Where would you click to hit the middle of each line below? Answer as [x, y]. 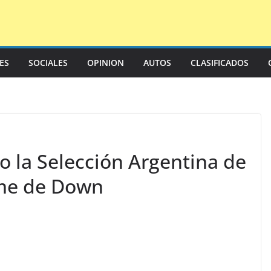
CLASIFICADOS [220, 63]
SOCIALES [48, 63]
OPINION [106, 63]
